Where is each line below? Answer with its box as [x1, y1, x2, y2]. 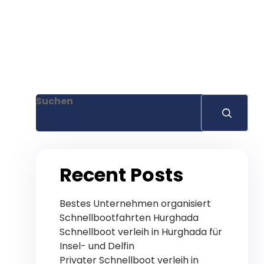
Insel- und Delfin [60, 239, 134, 253]
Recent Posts [60, 161, 183, 189]
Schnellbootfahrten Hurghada [60, 210, 199, 225]
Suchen [36, 94, 73, 108]
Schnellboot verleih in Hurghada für [60, 225, 222, 239]
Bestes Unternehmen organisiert [60, 196, 211, 210]
